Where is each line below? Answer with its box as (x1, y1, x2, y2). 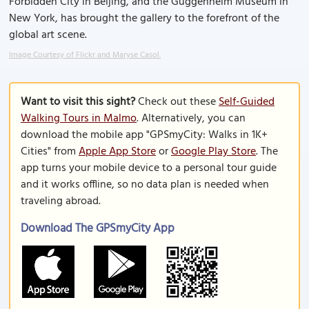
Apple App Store (79, 143, 156, 161)
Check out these (135, 93, 219, 111)
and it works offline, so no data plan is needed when (21, 176, 269, 194)
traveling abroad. (21, 192, 101, 210)
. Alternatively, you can (137, 110, 246, 128)
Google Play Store (171, 143, 256, 161)
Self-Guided (219, 93, 275, 111)
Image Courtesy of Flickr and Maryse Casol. (9, 48, 161, 62)
